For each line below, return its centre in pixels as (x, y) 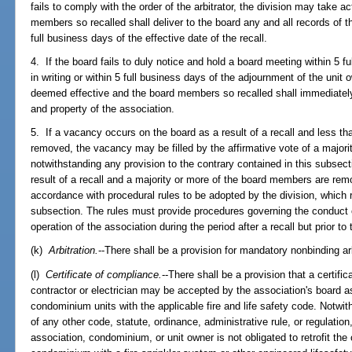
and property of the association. (103, 108)
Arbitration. (74, 251)
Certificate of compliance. (104, 274)
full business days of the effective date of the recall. (149, 38)
